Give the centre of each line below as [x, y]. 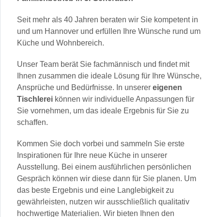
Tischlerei [35, 99]
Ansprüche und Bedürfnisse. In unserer [85, 87]
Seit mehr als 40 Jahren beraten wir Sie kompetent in [108, 19]
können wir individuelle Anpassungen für [124, 99]
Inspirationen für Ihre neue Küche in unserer [92, 155]
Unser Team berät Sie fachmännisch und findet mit [103, 64]
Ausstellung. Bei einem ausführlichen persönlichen [104, 167]
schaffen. [33, 122]
